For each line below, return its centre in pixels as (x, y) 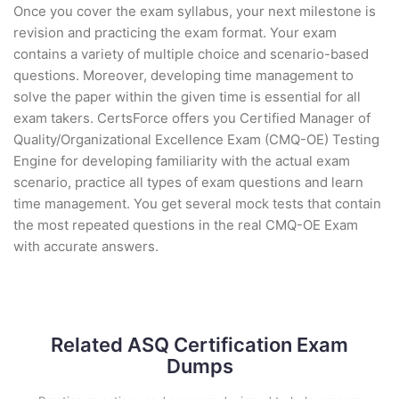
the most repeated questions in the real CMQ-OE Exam (186, 225)
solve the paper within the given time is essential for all (187, 97)
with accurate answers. (86, 246)
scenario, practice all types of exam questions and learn (188, 182)
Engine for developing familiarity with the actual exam (182, 161)
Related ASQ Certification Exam (199, 345)
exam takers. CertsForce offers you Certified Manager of (192, 118)
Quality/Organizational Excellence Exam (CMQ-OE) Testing (196, 139)
